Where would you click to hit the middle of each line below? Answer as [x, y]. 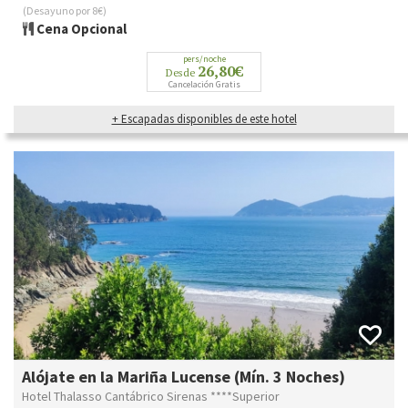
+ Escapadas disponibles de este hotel [204, 119]
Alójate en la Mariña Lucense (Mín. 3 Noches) [184, 376]
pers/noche [204, 59]
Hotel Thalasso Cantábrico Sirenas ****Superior [151, 396]
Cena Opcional [80, 29]
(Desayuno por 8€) [65, 11]
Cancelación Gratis [204, 85]
